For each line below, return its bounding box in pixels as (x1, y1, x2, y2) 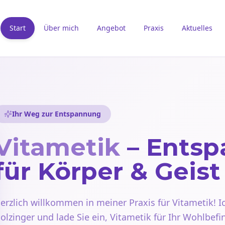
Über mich (43, 23, 79, 33)
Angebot (96, 23, 126, 33)
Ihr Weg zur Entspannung (12, 109, 101, 119)
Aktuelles (181, 23, 212, 33)
